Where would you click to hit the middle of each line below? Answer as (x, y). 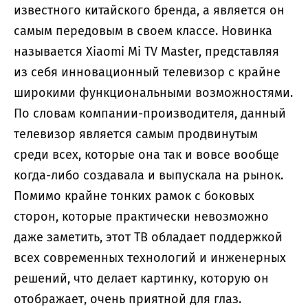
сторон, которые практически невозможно (141, 216)
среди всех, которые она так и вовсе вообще (146, 154)
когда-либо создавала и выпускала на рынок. (148, 175)
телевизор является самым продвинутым (136, 134)
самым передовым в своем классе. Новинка (143, 31)
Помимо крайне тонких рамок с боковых (134, 196)
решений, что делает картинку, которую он (141, 278)
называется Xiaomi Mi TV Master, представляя (146, 51)
